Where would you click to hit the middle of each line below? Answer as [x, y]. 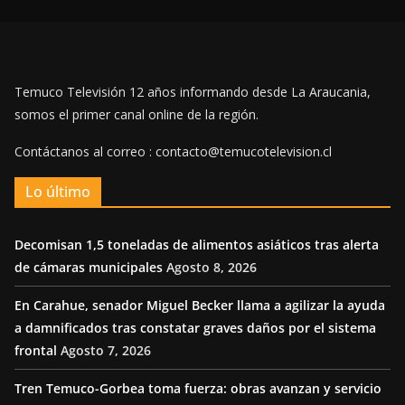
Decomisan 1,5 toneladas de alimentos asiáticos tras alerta [197, 245]
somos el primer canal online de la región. [137, 114]
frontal [36, 350]
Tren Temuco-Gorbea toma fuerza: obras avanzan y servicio [198, 388]
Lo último [58, 192]
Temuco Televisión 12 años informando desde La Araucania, [193, 92]
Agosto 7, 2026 [106, 350]
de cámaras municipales [89, 267]
